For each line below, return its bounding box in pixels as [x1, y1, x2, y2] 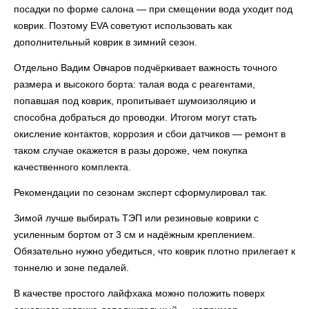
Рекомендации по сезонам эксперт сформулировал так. [14, 187, 268, 198]
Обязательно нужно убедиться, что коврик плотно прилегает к [14, 246, 295, 257]
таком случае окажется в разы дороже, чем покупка [14, 145, 248, 156]
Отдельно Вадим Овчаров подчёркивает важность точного [14, 62, 277, 73]
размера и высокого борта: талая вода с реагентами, [14, 79, 255, 90]
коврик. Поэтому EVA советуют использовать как [14, 20, 232, 31]
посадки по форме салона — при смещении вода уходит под [14, 3, 292, 14]
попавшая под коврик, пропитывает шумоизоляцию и [14, 95, 256, 106]
